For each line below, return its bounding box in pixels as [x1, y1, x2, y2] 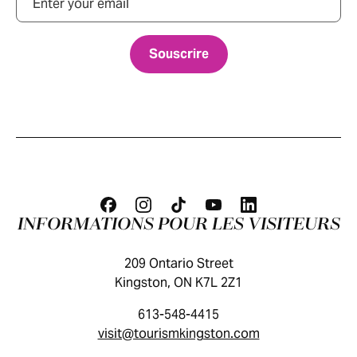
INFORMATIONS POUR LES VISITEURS [17, 215, 340, 234]
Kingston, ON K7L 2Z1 [115, 274, 242, 291]
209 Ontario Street [124, 255, 233, 272]
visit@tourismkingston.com [97, 325, 260, 342]
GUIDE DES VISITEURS [83, 335, 274, 355]
